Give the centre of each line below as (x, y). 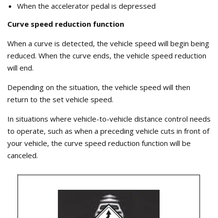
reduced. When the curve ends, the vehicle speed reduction (107, 55)
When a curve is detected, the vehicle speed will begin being (108, 43)
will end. (20, 67)
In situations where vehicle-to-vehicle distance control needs (109, 118)
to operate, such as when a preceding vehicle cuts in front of (108, 131)
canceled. (23, 155)
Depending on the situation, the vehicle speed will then (99, 87)
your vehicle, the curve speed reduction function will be (99, 143)
